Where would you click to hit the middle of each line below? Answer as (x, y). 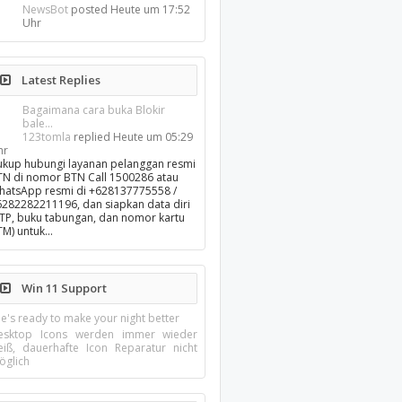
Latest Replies (60, 80)
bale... (38, 123)
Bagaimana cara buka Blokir (94, 110)
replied (92, 137)
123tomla (47, 137)
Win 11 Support (63, 288)
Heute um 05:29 (153, 137)
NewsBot (46, 9)
